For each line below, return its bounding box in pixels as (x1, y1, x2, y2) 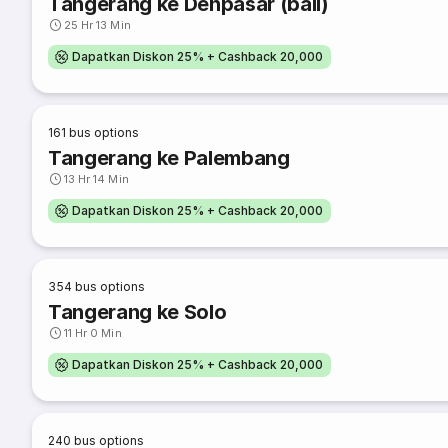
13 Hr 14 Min (64, 172, 129, 186)
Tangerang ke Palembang (48, 146, 290, 170)
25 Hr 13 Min (64, 18, 131, 32)
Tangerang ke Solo (48, 300, 227, 324)
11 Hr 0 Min (64, 326, 122, 340)
